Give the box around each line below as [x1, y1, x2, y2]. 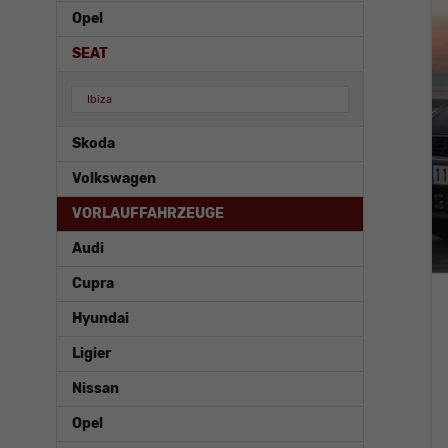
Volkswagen [72, 170, 156, 188]
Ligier [72, 345, 111, 363]
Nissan [72, 380, 119, 398]
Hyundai [72, 310, 129, 328]
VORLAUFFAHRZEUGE [72, 205, 224, 223]
